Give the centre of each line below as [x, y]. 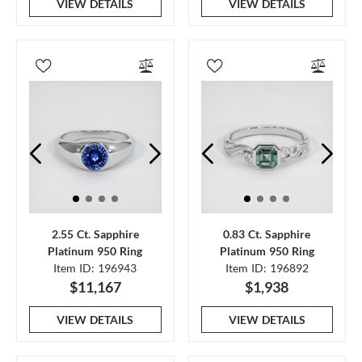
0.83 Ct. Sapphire [267, 234]
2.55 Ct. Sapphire [95, 234]
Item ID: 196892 [267, 267]
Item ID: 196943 [95, 267]
